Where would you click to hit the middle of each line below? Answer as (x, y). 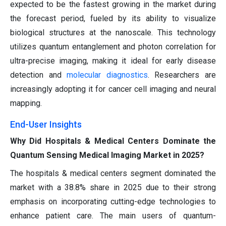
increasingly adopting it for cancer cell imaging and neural (113, 89)
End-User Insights (46, 125)
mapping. (26, 103)
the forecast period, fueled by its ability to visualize (113, 19)
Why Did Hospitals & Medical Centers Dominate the (113, 141)
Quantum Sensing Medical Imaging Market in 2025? (107, 155)
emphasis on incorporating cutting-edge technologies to (113, 202)
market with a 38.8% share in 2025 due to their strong (113, 188)
